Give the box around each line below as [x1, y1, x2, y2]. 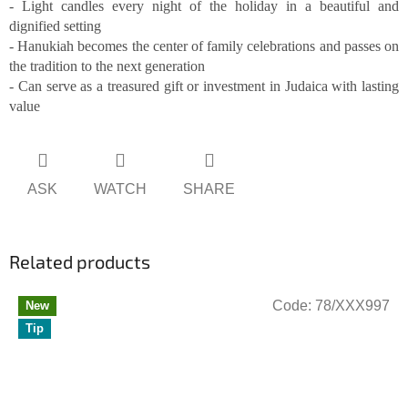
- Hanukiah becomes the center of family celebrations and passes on [9, 38, 399, 55]
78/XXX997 [315, 297, 390, 313]
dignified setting [9, 18, 101, 35]
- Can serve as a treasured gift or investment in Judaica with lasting [9, 78, 399, 95]
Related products [9, 250, 150, 272]
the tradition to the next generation [9, 58, 205, 75]
